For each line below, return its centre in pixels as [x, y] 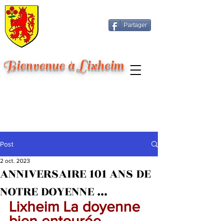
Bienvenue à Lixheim [63, 66]
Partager [135, 25]
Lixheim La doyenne [76, 207]
